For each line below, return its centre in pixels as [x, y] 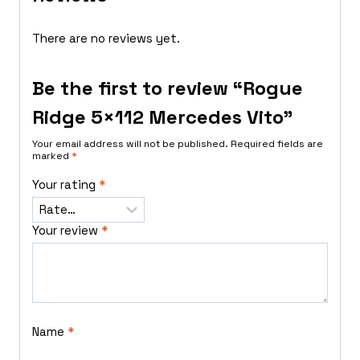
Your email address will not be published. [130, 143]
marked [52, 155]
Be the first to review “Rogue [168, 88]
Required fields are [277, 143]
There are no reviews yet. [106, 38]
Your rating [65, 184]
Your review [67, 230]
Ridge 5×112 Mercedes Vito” [162, 117]
